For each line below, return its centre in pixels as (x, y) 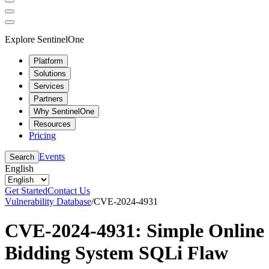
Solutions (50, 73)
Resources (52, 124)
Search (22, 157)
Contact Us (69, 190)
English (19, 168)
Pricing (42, 135)
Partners (48, 98)
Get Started (26, 190)
